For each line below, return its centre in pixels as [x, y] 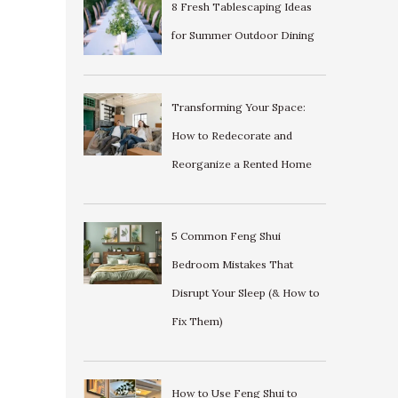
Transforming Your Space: [238, 107]
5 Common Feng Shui [226, 235]
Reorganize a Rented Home [241, 163]
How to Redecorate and [231, 135]
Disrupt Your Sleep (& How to [245, 292]
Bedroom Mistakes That [232, 264]
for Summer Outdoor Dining [243, 35]
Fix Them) [197, 321]
